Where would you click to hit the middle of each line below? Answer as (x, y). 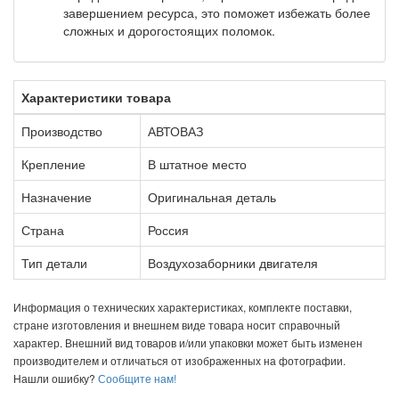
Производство (62, 130)
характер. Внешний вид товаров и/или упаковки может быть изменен (188, 342)
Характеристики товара (96, 97)
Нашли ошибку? (54, 378)
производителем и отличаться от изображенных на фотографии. (179, 360)
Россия (168, 229)
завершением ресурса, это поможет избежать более (217, 12)
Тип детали (54, 262)
